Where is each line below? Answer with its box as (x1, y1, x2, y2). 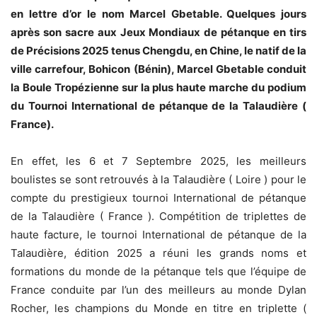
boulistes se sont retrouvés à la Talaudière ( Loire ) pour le (11, 173, 306, 187)
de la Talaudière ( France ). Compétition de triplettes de (11, 209, 306, 224)
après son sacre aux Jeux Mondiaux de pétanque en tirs (11, 25, 306, 40)
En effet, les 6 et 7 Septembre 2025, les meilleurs (11, 154, 306, 168)
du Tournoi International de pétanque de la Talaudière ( (11, 99, 306, 113)
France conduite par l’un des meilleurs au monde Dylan (11, 283, 306, 297)
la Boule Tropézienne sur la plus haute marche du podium (11, 81, 306, 95)
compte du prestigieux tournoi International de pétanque (11, 191, 306, 205)
